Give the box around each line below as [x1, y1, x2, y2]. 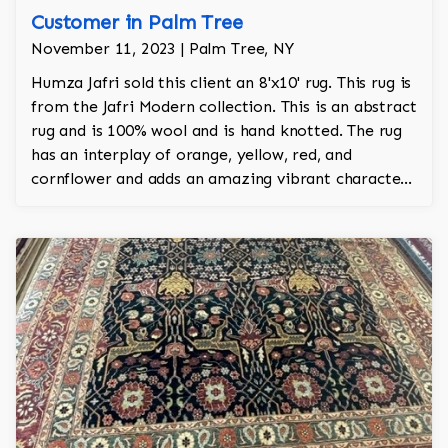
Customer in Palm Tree [31, 10, 243, 35]
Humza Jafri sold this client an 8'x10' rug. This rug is [31, 73, 412, 93]
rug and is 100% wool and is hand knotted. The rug [31, 121, 403, 141]
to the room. [31, 193, 128, 213]
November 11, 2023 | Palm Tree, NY [31, 39, 294, 59]
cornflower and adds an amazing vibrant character [31, 169, 408, 189]
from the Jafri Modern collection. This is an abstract [31, 97, 417, 117]
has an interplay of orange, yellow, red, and [31, 145, 352, 165]
